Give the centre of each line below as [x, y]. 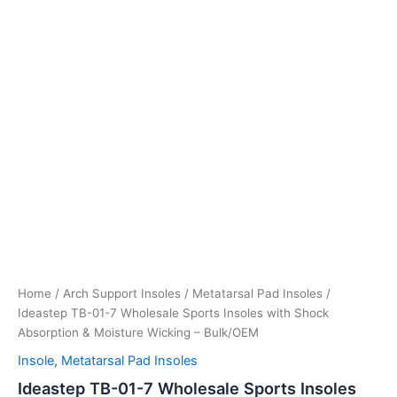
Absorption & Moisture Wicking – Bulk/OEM [138, 333]
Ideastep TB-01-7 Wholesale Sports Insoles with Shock [173, 313]
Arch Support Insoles [122, 294]
